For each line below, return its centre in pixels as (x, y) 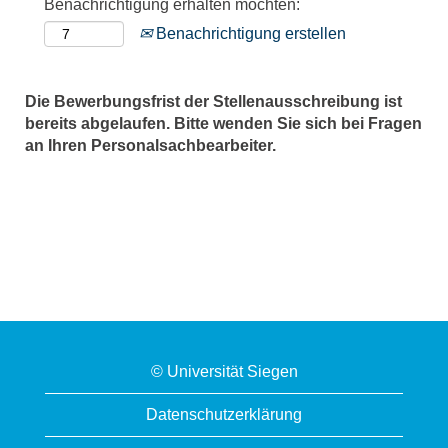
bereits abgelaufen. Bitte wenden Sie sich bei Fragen (223, 123)
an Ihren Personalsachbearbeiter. (150, 145)
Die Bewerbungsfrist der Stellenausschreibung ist (213, 101)
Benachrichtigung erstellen (249, 33)
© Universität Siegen (224, 371)
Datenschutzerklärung (224, 414)
